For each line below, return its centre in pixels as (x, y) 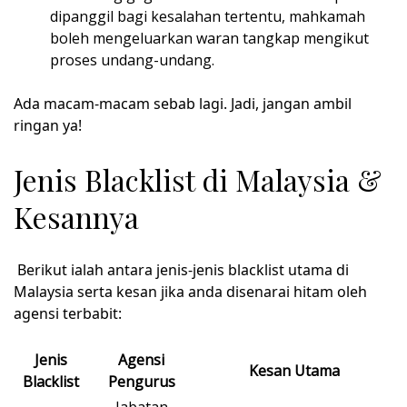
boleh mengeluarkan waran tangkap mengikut (209, 39)
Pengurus (141, 382)
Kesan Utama (294, 371)
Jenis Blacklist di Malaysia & (198, 179)
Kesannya (76, 216)
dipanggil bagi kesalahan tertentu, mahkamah (208, 17)
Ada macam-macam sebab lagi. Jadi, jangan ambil (183, 104)
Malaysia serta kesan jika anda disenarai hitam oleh (190, 292)
